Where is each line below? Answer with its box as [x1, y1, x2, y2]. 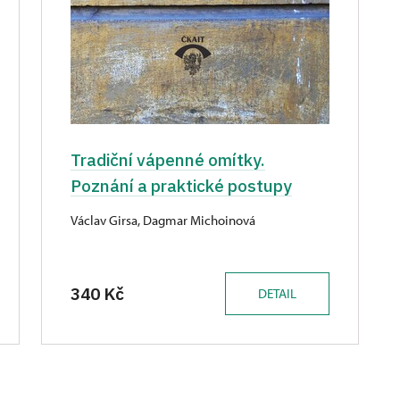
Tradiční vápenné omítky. [71, 149, 265, 171]
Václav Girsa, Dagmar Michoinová [71, 212, 255, 229]
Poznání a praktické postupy [71, 175, 292, 196]
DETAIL [258, 284, 296, 302]
